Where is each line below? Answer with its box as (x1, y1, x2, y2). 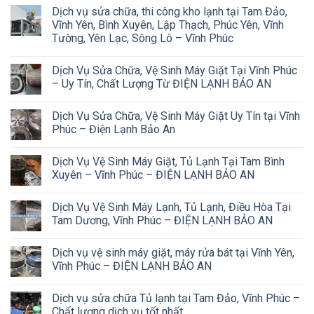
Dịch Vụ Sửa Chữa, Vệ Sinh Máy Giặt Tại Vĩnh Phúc (52, 64, 297, 78)
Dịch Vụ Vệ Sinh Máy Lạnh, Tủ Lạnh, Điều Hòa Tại (52, 200, 291, 214)
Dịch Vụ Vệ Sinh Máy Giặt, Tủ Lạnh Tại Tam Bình (52, 155, 285, 169)
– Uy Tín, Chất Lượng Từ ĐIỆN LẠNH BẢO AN (52, 77, 271, 91)
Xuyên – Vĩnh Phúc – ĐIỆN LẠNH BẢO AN (52, 168, 254, 182)
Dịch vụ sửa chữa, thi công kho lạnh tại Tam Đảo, (52, 5, 287, 19)
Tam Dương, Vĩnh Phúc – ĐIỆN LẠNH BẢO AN (52, 214, 273, 228)
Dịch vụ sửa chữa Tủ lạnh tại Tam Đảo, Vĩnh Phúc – (52, 292, 300, 306)
